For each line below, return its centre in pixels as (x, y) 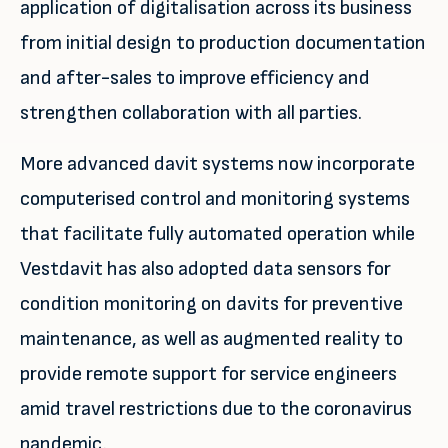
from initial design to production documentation (223, 43)
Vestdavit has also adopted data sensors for (205, 269)
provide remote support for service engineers (208, 374)
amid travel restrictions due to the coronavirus (216, 409)
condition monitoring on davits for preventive (211, 304)
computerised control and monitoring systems (215, 199)
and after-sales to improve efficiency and (195, 78)
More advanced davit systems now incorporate (217, 164)
